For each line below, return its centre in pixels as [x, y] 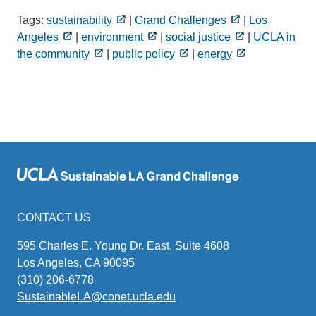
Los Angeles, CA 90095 [76, 262]
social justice [198, 37]
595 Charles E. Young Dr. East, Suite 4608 [123, 245]
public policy [144, 54]
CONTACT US [55, 217]
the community [53, 54]
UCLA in [274, 37]
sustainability [79, 20]
